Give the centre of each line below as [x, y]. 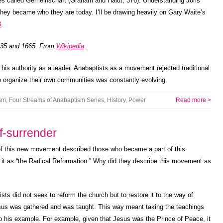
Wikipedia [70, 46]
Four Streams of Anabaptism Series [56, 100]
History [116, 100]
